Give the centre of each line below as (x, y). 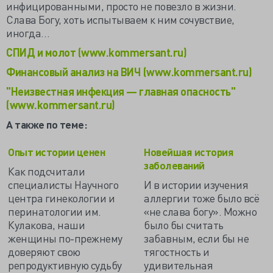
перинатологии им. (55, 211)
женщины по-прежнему (65, 238)
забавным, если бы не (196, 238)
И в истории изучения (196, 184)
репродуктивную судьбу (65, 265)
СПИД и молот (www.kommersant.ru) (96, 52)
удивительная (178, 265)
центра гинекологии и (61, 198)
